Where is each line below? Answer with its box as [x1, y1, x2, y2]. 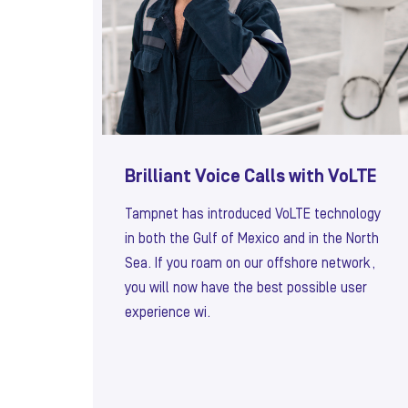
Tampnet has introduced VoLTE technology [125, 208, 381, 221]
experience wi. [125, 306, 210, 320]
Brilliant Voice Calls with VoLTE [125, 168, 376, 186]
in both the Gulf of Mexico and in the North [125, 232, 379, 246]
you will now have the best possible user [125, 281, 367, 295]
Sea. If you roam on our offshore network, [125, 257, 375, 270]
